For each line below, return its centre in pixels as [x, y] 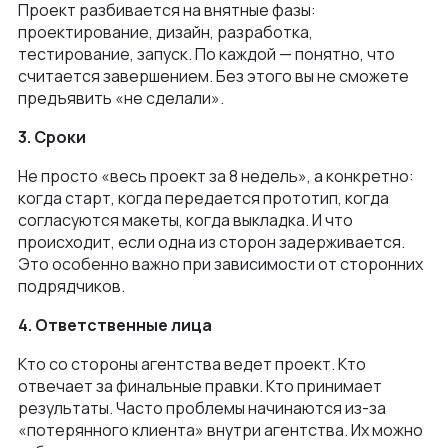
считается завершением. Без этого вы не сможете [213, 75]
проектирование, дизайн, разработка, [165, 31]
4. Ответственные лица [115, 324]
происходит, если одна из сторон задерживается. [211, 241]
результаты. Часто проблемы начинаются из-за [202, 407]
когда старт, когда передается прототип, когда [203, 197]
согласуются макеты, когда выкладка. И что [185, 219]
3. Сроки [52, 136]
